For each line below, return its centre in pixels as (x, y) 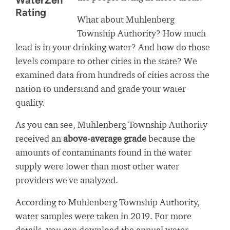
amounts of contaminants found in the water (103, 152)
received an (39, 138)
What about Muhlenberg (126, 19)
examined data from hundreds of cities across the (112, 75)
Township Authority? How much (141, 33)
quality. (30, 102)
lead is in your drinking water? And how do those (113, 47)
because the (171, 138)
